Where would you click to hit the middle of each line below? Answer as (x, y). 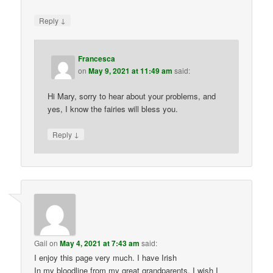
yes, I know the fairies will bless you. (113, 108)
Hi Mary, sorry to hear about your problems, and (132, 96)
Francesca (97, 58)
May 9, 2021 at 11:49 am (131, 70)
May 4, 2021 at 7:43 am (100, 243)
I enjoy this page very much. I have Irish (106, 257)
